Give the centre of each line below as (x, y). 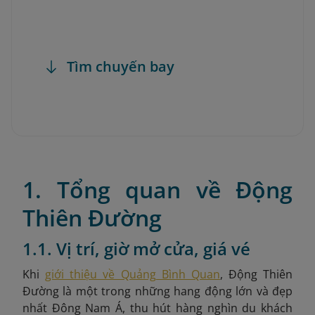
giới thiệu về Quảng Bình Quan (133, 274)
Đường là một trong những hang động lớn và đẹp (157, 291)
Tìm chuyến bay (121, 66)
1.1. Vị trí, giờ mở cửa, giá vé (136, 249)
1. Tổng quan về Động (157, 189)
